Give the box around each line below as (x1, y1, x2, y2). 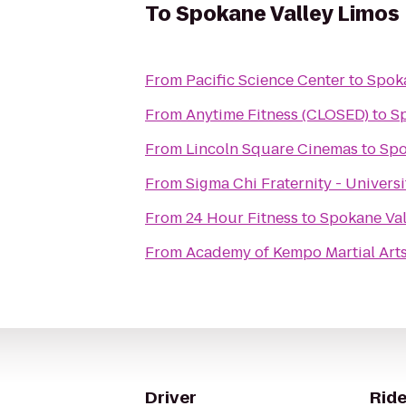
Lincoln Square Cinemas (186, 139, 358, 159)
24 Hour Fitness (186, 208, 298, 228)
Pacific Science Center (186, 70, 345, 91)
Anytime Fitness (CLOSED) (186, 104, 369, 125)
